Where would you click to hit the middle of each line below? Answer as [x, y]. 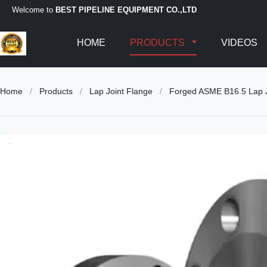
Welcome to [34, 10]
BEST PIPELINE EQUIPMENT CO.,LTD [126, 10]
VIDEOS [240, 43]
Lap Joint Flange [121, 91]
